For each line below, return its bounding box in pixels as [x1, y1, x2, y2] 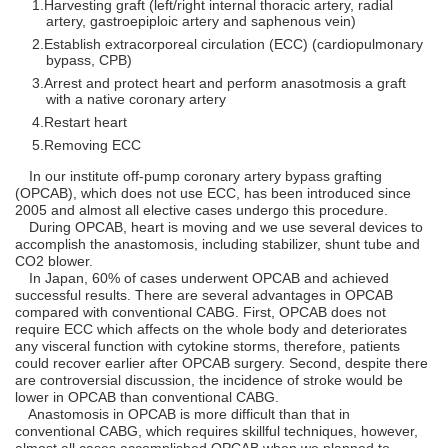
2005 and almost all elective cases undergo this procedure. [15, 201, 388, 218]
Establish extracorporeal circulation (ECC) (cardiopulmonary [44, 35, 423, 52]
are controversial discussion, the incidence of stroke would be [15, 371, 403, 388]
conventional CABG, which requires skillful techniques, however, [15, 422, 418, 439]
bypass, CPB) [46, 51, 132, 68]
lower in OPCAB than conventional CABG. [15, 388, 279, 405]
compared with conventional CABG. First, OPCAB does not [15, 303, 386, 320]
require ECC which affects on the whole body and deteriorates [15, 320, 407, 337]
